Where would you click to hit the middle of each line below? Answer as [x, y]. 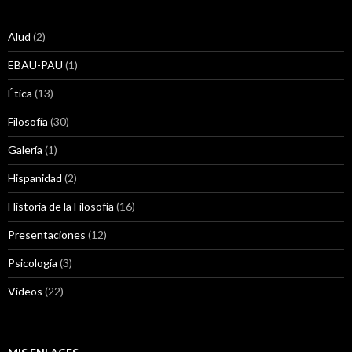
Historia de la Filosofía [61, 206]
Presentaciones [47, 234]
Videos [25, 291]
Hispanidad [35, 178]
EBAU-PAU [35, 64]
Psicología [33, 262]
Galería [25, 149]
